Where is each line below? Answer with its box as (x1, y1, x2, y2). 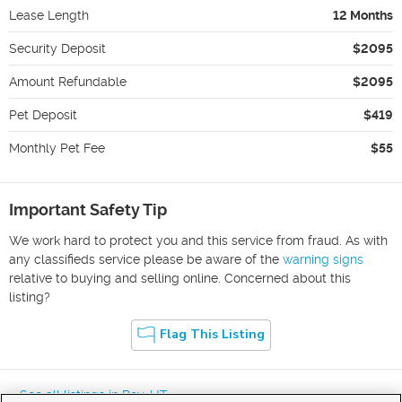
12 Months (333, 7, 393, 22)
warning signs (283, 251, 363, 267)
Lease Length (9, 7, 89, 22)
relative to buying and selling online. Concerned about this (9, 270, 351, 285)
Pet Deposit (9, 107, 77, 122)
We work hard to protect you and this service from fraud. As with (9, 232, 388, 248)
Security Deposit (9, 40, 106, 56)
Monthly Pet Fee (9, 140, 105, 155)
